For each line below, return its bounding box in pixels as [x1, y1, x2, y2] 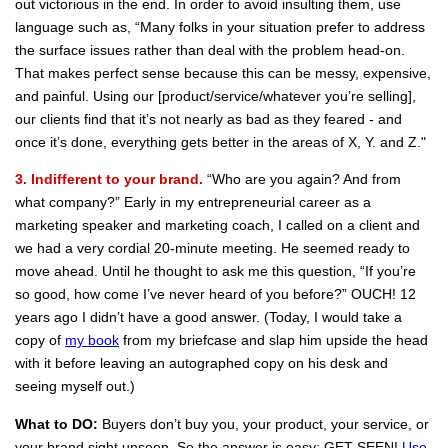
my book [65, 332, 119, 349]
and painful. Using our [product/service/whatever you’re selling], [15, 87, 416, 104]
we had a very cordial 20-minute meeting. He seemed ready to [15, 240, 410, 257]
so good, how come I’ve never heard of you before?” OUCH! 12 [15, 286, 416, 303]
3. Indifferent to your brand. [15, 171, 203, 188]
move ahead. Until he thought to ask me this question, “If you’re [15, 263, 416, 280]
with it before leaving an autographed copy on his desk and [15, 355, 388, 372]
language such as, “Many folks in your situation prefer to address [15, 18, 425, 35]
